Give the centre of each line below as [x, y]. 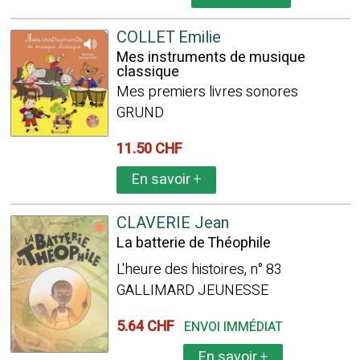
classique [147, 72]
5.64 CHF [148, 327]
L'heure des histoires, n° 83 [199, 270]
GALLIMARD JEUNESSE [192, 290]
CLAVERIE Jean [172, 223]
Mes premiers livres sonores [207, 92]
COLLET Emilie [168, 37]
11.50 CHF [152, 149]
